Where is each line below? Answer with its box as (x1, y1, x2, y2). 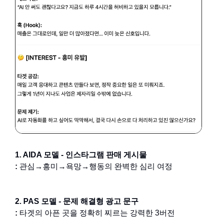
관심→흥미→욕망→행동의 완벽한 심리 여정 (17, 162, 172, 170)
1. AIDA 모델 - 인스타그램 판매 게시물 (15, 150, 147, 159)
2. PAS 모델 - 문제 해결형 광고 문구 (15, 197, 139, 205)
